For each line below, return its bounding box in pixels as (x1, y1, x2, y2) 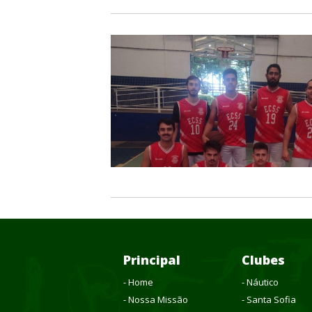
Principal (123, 251, 180, 268)
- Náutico (242, 275, 279, 288)
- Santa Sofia (242, 292, 296, 306)
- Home (123, 275, 153, 288)
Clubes (242, 251, 285, 268)
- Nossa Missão (123, 292, 188, 306)
